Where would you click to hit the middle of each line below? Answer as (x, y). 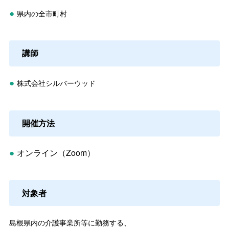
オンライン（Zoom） (56, 153)
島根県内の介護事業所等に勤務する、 (70, 223)
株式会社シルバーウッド (56, 83)
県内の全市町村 (42, 13)
